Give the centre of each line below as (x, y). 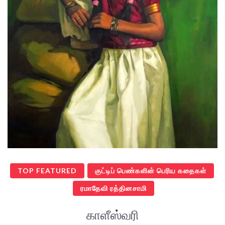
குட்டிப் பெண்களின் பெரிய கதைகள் (150, 171)
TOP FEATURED (47, 171)
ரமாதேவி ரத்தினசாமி (113, 188)
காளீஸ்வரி (113, 215)
